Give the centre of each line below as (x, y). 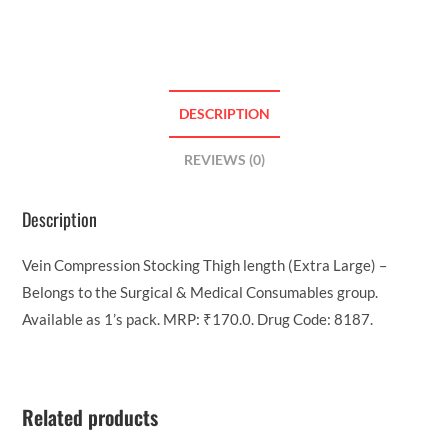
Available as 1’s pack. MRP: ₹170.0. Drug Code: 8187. (198, 318)
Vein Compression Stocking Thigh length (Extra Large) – (205, 264)
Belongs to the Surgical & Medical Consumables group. (200, 291)
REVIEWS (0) (224, 160)
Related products (90, 416)
